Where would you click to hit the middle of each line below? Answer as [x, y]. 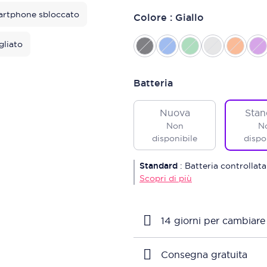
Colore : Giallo [169, 18]
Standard [159, 166]
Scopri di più [166, 178]
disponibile [175, 138]
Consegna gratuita [204, 254]
